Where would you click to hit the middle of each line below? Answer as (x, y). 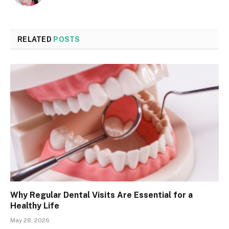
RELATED (36, 40)
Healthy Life (35, 205)
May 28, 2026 (30, 220)
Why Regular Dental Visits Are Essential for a (101, 195)
